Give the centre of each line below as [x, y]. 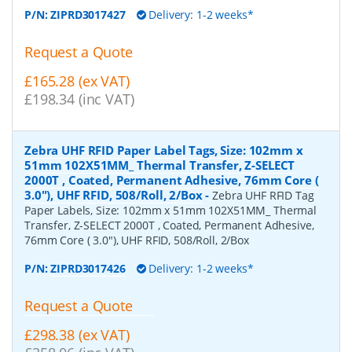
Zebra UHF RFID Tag [263, 195]
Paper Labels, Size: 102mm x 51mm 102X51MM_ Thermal [170, 210]
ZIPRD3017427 [88, 15]
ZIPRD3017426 [88, 268]
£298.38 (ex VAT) [77, 334]
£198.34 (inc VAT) [79, 99]
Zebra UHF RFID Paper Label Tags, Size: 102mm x [164, 150]
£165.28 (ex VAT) [77, 81]
